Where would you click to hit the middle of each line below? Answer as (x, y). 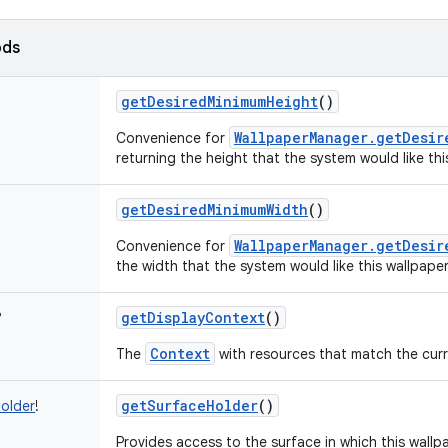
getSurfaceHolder (189, 405)
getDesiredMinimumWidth (214, 209)
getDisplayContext (193, 317)
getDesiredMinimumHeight (219, 101)
